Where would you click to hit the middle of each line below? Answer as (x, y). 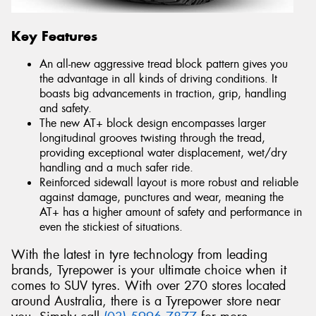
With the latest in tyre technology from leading (139, 254)
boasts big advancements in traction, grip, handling (163, 94)
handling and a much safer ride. (116, 168)
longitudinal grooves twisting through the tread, (152, 138)
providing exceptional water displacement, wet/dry (163, 153)
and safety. (66, 109)
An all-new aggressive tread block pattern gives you (164, 64)
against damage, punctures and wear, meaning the (162, 197)
